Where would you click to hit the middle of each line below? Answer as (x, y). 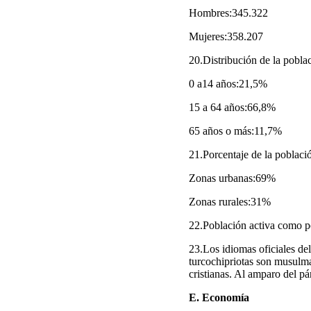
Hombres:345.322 (228, 13)
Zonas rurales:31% (230, 202)
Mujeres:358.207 (226, 36)
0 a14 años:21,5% (228, 84)
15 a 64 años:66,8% (232, 107)
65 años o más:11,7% (235, 131)
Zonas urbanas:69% (232, 178)
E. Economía (219, 297)
